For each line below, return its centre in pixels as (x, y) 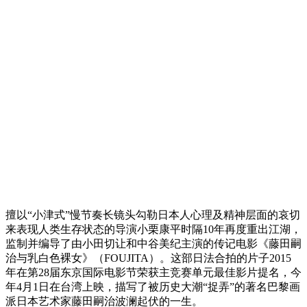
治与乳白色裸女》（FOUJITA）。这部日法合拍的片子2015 (148, 258)
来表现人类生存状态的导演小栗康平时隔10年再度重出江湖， (153, 230)
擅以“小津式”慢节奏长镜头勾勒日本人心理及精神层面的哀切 (153, 215)
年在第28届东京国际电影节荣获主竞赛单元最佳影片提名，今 (153, 273)
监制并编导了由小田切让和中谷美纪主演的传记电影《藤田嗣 (153, 244)
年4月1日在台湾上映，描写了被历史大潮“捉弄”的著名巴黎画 (153, 287)
